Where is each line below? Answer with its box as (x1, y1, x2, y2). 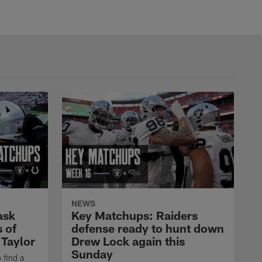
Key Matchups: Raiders (71, 208, 198, 223)
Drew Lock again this (71, 234, 185, 249)
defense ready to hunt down (71, 221, 224, 236)
